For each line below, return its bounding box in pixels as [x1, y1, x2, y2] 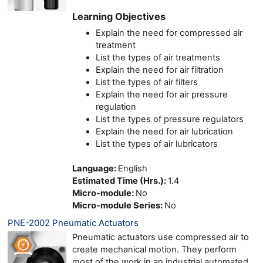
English [118, 163, 147, 174]
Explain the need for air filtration [96, 64, 224, 75]
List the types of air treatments [96, 52, 220, 63]
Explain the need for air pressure [96, 89, 228, 100]
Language [72, 163, 114, 174]
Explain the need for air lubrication [96, 126, 233, 137]
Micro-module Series [72, 200, 160, 211]
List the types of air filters [96, 76, 198, 87]
